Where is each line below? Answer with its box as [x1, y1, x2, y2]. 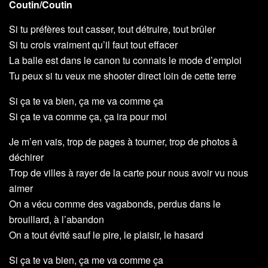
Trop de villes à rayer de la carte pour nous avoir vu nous [9, 166, 248, 180]
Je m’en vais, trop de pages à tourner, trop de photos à [9, 135, 237, 149]
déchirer [9, 150, 44, 165]
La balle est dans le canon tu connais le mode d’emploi [9, 53, 242, 68]
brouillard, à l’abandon [9, 212, 104, 227]
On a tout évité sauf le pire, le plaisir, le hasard [9, 228, 203, 242]
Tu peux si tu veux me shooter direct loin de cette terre [9, 69, 236, 83]
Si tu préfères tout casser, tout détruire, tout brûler [9, 22, 215, 36]
